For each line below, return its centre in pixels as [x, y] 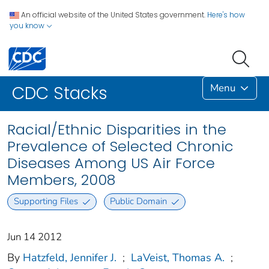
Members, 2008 [61, 180]
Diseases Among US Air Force [111, 163]
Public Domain [139, 201]
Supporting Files [46, 201]
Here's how [226, 15]
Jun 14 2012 [35, 237]
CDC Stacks [60, 94]
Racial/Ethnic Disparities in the [117, 130]
